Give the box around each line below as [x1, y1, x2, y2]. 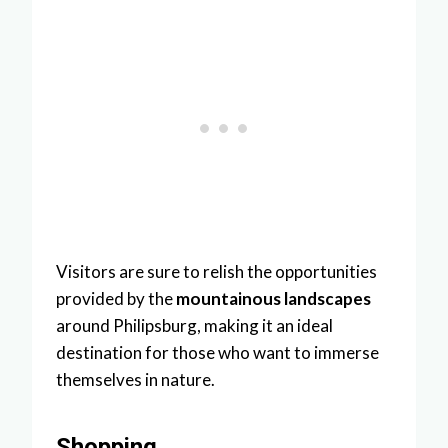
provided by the [56, 287, 176, 309]
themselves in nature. [56, 368, 215, 390]
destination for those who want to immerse [56, 341, 379, 363]
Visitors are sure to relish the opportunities [56, 260, 377, 282]
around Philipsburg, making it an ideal [56, 314, 333, 336]
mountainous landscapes [176, 287, 371, 309]
